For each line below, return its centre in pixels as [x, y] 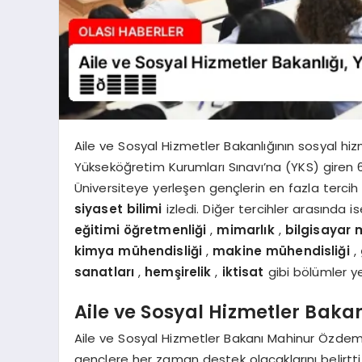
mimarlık [248, 229]
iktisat [245, 271]
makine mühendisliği [283, 250]
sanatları [106, 271]
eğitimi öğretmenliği [142, 229]
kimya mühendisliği [140, 250]
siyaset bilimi [120, 208]
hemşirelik [180, 271]
